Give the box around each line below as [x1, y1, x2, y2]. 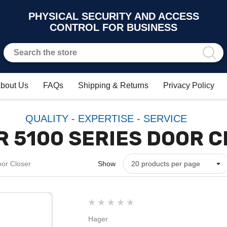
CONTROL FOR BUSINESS [50, 22, 177, 33]
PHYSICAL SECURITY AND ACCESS [28, 11, 199, 22]
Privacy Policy [163, 81, 214, 90]
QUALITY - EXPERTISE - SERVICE [25, 113, 187, 124]
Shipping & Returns [78, 81, 148, 90]
